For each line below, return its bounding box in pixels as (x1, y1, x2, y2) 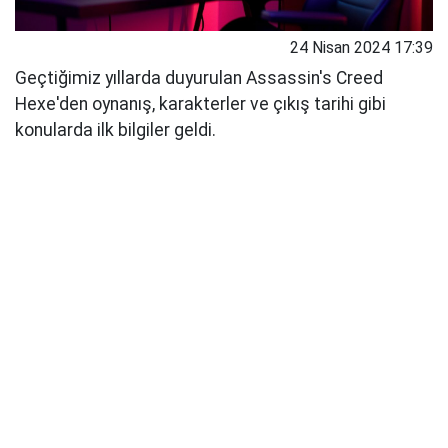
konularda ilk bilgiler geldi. (15, 120, 216, 141)
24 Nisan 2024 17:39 (290, 38, 433, 58)
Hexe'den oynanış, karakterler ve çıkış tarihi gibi (15, 94, 386, 115)
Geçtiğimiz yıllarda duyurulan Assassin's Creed (15, 68, 383, 89)
